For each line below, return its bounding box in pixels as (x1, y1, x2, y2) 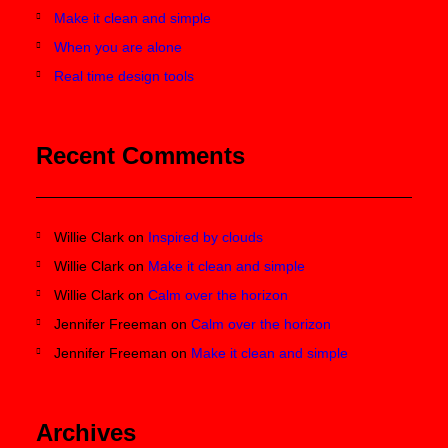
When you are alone (54, 39, 182, 55)
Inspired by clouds (148, 229, 263, 245)
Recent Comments (36, 142, 245, 169)
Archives (36, 419, 136, 446)
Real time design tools (54, 68, 194, 84)
